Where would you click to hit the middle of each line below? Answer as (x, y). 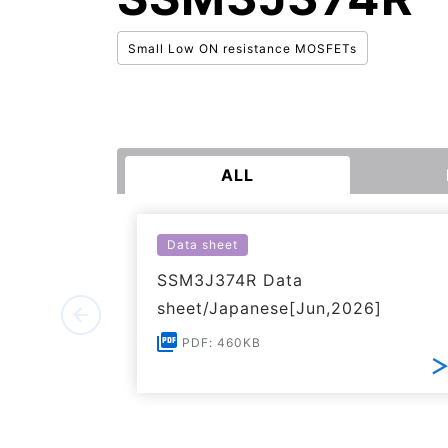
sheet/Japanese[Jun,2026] (269, 308)
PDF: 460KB (221, 342)
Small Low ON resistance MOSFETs (242, 49)
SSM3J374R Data (230, 280)
